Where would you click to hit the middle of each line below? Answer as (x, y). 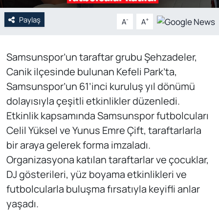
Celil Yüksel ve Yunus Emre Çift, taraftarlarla (104, 130)
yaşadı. (22, 203)
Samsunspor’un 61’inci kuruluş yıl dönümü (100, 86)
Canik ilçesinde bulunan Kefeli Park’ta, (91, 71)
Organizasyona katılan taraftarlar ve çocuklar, (107, 159)
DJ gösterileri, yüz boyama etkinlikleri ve (96, 174)
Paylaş (30, 19)
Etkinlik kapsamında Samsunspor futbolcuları (107, 115)
